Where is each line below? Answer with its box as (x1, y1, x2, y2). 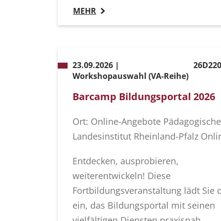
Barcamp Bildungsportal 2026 (73, 90, 215, 104)
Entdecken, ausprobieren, (73, 155, 179, 167)
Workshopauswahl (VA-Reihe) (73, 71, 188, 82)
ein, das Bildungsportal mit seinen (73, 199, 215, 212)
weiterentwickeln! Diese (73, 170, 171, 182)
